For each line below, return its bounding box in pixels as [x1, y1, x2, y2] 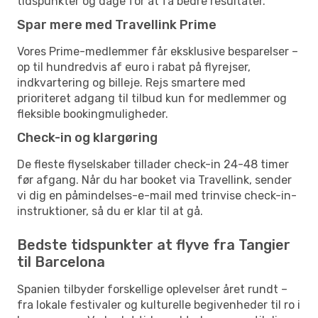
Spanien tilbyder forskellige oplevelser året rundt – [17, 282, 287, 296]
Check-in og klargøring [17, 129, 158, 146]
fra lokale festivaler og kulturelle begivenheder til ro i [17, 297, 300, 312]
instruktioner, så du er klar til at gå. [17, 204, 203, 218]
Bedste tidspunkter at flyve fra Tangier [17, 236, 290, 253]
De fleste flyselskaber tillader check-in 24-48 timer [17, 157, 289, 171]
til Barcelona [17, 253, 105, 270]
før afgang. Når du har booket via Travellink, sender [17, 172, 292, 187]
